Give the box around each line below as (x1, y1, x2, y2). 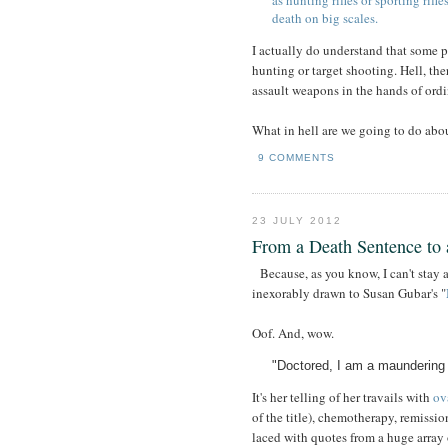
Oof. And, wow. (252, 324, 334, 343)
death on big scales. (272, 9, 378, 28)
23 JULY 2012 (252, 214, 343, 226)
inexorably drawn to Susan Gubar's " (252, 284, 446, 303)
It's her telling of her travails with (252, 388, 433, 407)
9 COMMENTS (258, 151, 336, 163)
